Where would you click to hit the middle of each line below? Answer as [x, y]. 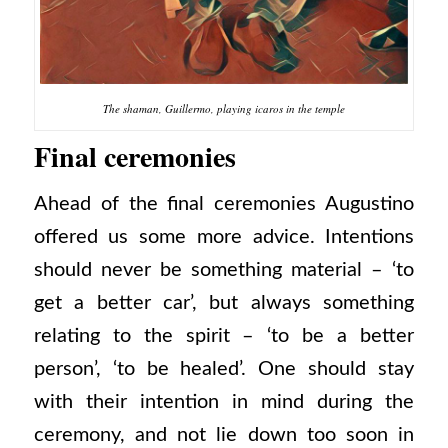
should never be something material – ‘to [224, 270]
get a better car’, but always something [224, 303]
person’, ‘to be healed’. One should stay [224, 369]
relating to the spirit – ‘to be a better [224, 336]
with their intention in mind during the [224, 402]
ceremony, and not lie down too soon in [224, 435]
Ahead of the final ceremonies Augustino [224, 204]
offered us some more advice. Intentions [224, 237]
